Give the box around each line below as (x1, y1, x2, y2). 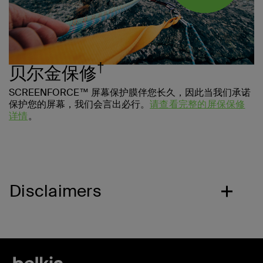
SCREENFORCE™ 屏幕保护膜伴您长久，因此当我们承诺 (9, 86, 251, 99)
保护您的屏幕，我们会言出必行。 (9, 97, 150, 110)
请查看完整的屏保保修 (150, 97, 245, 110)
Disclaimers (9, 180, 102, 202)
